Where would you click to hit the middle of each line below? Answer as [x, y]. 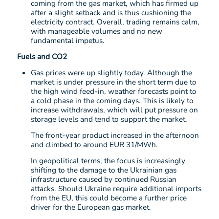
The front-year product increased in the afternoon [115, 135]
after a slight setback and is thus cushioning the [111, 13]
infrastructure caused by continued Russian [104, 179]
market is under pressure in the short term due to [114, 82]
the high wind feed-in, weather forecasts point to [114, 91]
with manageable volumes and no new [97, 31]
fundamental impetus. [68, 41]
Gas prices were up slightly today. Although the [111, 73]
